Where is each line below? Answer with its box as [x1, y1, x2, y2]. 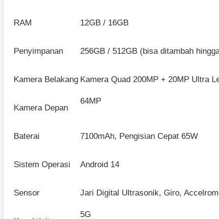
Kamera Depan [14, 103, 68, 113]
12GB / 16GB [80, 18, 129, 28]
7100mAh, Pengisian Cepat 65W [80, 131, 198, 141]
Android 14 [80, 160, 119, 170]
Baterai [14, 131, 40, 141]
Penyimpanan [14, 46, 63, 56]
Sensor [14, 188, 40, 198]
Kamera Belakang [14, 75, 78, 85]
